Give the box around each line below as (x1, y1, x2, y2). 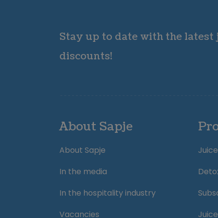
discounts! (59, 50, 112, 63)
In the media (59, 166, 107, 177)
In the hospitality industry (59, 187, 156, 199)
